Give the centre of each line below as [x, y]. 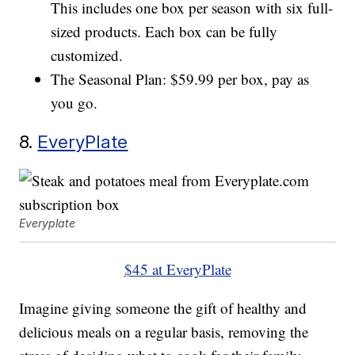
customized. [87, 55]
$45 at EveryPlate [177, 269]
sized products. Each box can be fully [164, 32]
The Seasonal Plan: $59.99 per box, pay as [180, 79]
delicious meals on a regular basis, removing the [164, 332]
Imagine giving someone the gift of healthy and [163, 308]
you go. [74, 103]
